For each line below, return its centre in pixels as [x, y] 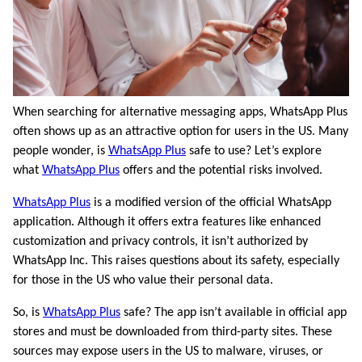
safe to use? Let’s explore [254, 151]
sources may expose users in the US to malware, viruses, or [168, 351]
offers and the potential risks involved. [221, 170]
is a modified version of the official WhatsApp [211, 202]
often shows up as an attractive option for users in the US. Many [181, 131]
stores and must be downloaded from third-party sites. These [173, 332]
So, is [28, 312]
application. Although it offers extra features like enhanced [167, 222]
